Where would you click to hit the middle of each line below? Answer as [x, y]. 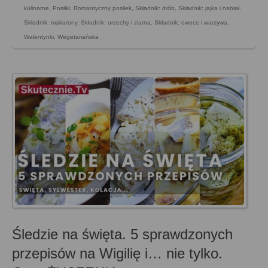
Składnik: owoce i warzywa [191, 22]
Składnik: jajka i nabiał [209, 8]
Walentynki [39, 36]
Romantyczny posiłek [103, 8]
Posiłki [61, 8]
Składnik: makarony [51, 22]
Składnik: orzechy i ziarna [116, 22]
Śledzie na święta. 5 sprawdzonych [122, 234]
